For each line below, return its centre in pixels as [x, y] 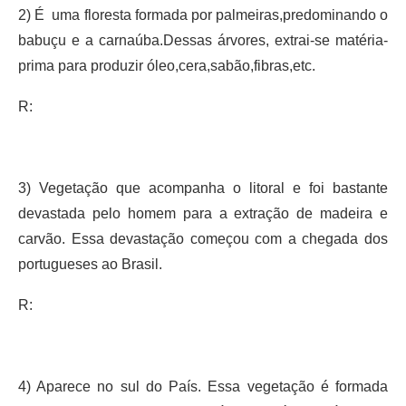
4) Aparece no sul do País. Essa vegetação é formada [203, 386]
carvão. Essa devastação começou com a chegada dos [203, 238]
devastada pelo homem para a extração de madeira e [203, 213]
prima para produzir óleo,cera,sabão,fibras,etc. [167, 65]
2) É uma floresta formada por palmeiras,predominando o [203, 14]
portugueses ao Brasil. [90, 264]
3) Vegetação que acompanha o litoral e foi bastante [203, 188]
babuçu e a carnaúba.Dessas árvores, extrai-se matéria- [203, 40]
